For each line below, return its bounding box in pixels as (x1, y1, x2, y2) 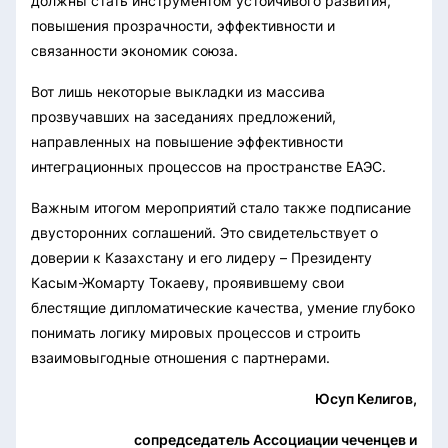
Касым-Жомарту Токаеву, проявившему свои (31, 273, 344, 291)
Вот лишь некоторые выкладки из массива (31, 82, 325, 100)
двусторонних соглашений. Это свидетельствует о (31, 223, 378, 241)
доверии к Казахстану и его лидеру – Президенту (31, 248, 372, 266)
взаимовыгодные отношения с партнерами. (31, 348, 330, 366)
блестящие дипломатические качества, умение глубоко (31, 298, 415, 316)
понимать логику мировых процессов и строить (31, 323, 361, 341)
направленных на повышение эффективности (31, 132, 343, 150)
